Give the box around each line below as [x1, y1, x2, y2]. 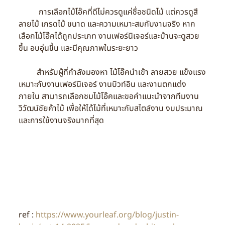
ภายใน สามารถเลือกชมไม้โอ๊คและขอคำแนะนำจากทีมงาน [18, 90, 199, 102]
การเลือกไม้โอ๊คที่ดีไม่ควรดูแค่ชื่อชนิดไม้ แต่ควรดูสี [18, 6, 198, 18]
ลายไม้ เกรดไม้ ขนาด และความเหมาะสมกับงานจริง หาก [18, 18, 195, 30]
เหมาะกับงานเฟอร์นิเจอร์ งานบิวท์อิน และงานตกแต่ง [18, 78, 186, 90]
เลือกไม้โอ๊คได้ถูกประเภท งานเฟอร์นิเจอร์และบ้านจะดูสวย [18, 30, 199, 42]
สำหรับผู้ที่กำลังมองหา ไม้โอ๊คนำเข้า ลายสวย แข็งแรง [18, 66, 206, 78]
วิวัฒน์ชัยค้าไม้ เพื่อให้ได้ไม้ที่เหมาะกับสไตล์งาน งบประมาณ [18, 102, 203, 115]
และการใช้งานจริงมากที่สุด [18, 115, 104, 127]
